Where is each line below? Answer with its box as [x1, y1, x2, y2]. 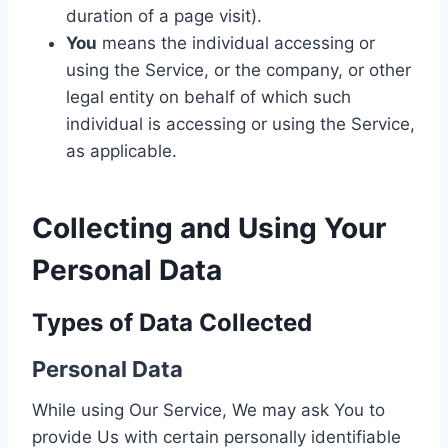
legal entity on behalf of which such [66, 87, 351, 107]
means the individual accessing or [97, 33, 375, 53]
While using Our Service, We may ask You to [32, 400, 385, 420]
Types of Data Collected [32, 308, 312, 337]
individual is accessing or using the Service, [66, 114, 415, 134]
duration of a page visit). [66, 6, 262, 26]
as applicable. [66, 141, 177, 161]
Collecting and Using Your [32, 211, 386, 245]
